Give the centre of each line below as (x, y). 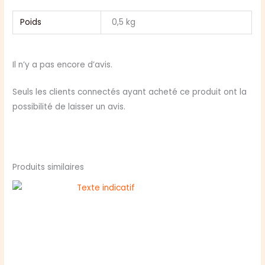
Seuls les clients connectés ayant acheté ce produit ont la (130, 92)
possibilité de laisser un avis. (69, 107)
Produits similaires (49, 167)
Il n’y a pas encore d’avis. (63, 64)
